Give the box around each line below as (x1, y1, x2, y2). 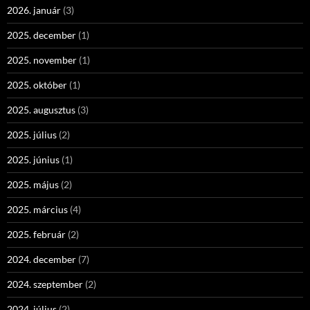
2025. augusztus (7, 104, 75, 116)
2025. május (7, 179, 59, 190)
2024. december (7, 253, 76, 265)
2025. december (7, 29, 76, 41)
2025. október (7, 79, 67, 91)
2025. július (7, 129, 57, 140)
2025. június (7, 154, 60, 165)
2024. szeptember (7, 278, 83, 290)
